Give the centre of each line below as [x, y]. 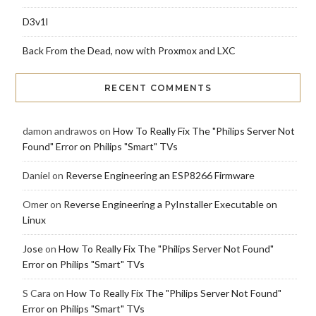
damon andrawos [60, 131]
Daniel [36, 176]
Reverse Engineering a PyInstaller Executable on [170, 205]
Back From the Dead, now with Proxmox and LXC [129, 51]
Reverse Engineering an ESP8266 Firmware [160, 176]
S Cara [36, 293]
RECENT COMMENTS [158, 88]
